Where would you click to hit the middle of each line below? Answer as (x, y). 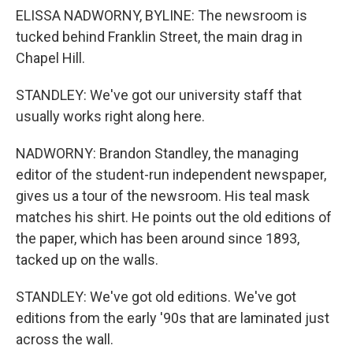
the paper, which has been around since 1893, (158, 238)
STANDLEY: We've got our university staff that (159, 95)
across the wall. (65, 339)
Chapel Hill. (50, 58)
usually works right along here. (110, 116)
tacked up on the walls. (87, 260)
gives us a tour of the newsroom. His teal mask (163, 196)
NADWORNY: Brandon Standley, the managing (157, 153)
